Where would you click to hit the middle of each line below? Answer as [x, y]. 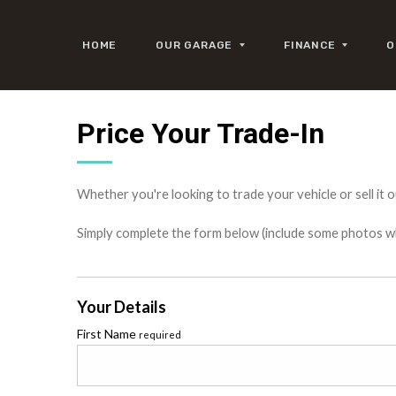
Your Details [122, 307]
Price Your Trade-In [201, 133]
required [160, 335]
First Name [108, 334]
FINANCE [312, 45]
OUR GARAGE [196, 45]
